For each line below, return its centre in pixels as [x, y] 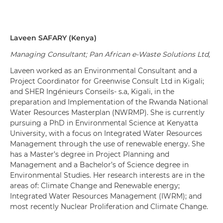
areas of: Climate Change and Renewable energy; [95, 186]
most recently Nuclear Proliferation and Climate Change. [109, 207]
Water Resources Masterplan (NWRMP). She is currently [107, 112]
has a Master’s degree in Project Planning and [90, 154]
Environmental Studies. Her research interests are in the [107, 175]
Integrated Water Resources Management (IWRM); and [106, 196]
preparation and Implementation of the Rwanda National [109, 102]
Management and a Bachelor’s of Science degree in [99, 165]
